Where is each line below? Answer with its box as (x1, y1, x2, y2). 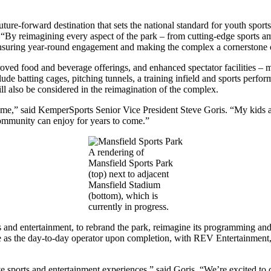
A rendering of (88, 147, 144, 158)
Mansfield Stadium (88, 180, 160, 191)
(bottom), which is (88, 191, 158, 201)
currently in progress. (88, 201, 169, 212)
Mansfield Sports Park (88, 158, 173, 169)
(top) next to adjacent (88, 169, 169, 180)
